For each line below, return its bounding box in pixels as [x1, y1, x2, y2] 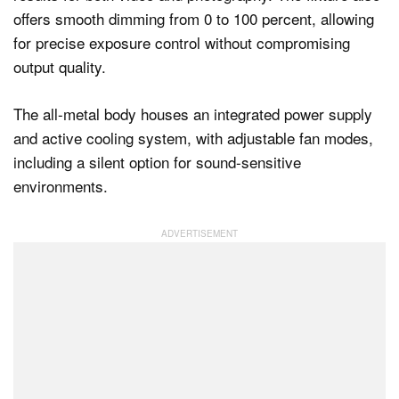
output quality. [13, 55, 106, 78]
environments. [13, 174, 108, 197]
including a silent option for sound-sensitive [13, 150, 301, 173]
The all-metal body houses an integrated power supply [13, 102, 372, 125]
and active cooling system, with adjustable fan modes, [13, 126, 373, 149]
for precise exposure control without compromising [13, 31, 350, 54]
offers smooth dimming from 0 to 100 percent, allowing [13, 7, 374, 30]
